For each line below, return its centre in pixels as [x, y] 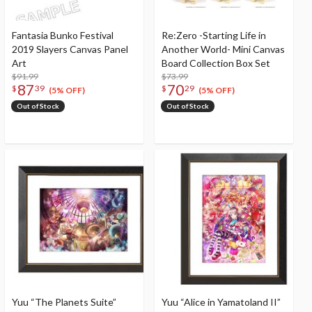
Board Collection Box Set [216, 63]
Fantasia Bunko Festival [62, 35]
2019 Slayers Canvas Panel [70, 49]
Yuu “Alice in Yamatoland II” [221, 302]
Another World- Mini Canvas [223, 49]
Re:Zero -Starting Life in [213, 35]
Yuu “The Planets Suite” [64, 302]
